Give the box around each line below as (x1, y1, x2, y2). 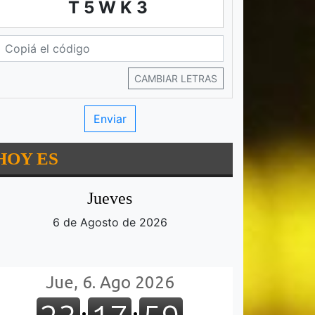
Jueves (87, 189, 132, 208)
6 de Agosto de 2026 (52, 215, 167, 230)
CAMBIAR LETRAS (134, 72, 217, 85)
